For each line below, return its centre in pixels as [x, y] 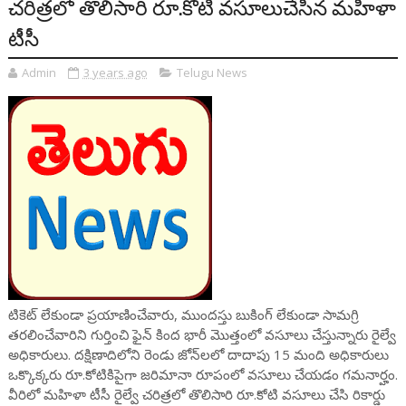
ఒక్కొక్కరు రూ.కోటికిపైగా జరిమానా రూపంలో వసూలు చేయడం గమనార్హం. [203, 374]
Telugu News [212, 72]
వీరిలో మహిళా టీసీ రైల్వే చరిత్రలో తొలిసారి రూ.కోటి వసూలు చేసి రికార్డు [196, 394]
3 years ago [115, 72]
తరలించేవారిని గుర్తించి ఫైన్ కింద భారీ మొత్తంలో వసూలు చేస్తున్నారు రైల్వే [202, 334]
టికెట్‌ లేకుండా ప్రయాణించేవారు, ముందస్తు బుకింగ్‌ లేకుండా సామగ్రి [183, 314]
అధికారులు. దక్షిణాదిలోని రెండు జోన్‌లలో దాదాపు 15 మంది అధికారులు [198, 354]
